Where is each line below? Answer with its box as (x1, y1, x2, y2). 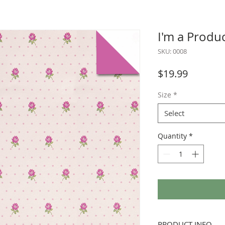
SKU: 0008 (158, 47, 187, 56)
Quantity (158, 131, 187, 141)
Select (164, 108, 184, 118)
